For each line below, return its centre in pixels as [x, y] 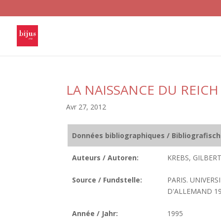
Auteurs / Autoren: [105, 158]
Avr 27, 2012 [86, 107]
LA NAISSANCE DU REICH [143, 90]
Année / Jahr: [95, 213]
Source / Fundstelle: [107, 180]
